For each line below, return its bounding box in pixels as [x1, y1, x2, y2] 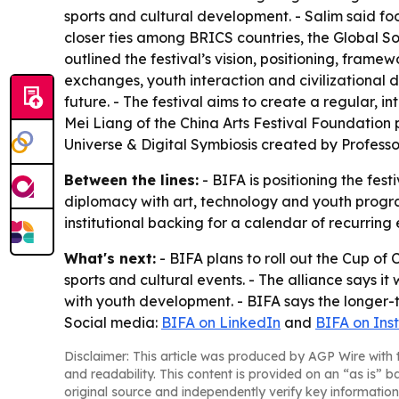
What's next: [64, 249, 156, 268]
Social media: [64, 313, 161, 332]
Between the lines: [64, 171, 199, 190]
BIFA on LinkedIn [161, 313, 281, 332]
